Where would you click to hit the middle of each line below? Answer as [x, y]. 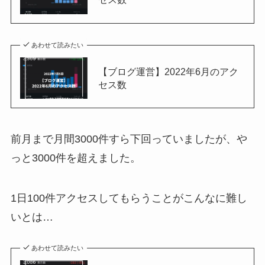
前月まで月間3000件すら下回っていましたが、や [129, 139]
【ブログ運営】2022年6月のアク [168, 71]
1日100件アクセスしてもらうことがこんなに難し [129, 198]
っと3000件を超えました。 [75, 158]
